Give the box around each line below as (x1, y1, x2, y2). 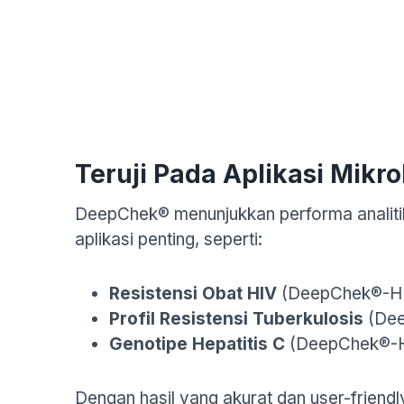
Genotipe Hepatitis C (109, 334, 285, 354)
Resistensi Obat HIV (109, 283, 277, 304)
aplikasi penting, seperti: (75, 229, 262, 250)
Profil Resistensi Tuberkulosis (109, 308, 363, 329)
